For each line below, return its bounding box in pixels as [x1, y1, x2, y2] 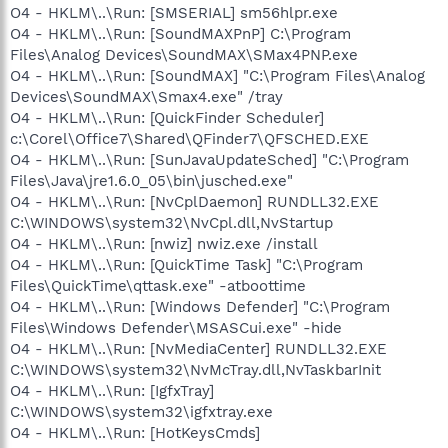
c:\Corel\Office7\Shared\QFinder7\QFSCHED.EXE [10, 129, 369, 148]
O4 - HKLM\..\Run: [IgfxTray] [10, 381, 214, 400]
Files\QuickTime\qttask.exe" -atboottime [10, 276, 306, 295]
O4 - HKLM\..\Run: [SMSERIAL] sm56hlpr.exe [10, 3, 338, 22]
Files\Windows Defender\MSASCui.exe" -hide [10, 318, 342, 337]
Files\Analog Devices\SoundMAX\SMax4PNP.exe [10, 45, 358, 64]
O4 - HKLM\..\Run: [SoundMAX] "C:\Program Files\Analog [10, 66, 425, 85]
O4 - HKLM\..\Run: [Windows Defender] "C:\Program [10, 297, 390, 316]
